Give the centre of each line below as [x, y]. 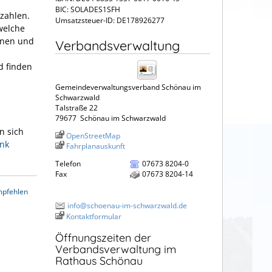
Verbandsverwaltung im [116, 249]
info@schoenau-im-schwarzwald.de [127, 206]
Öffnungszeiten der [103, 237]
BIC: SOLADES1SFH [88, 10]
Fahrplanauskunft [96, 146]
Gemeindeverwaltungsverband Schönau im [128, 87]
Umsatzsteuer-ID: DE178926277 [110, 21]
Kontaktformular [94, 217]
